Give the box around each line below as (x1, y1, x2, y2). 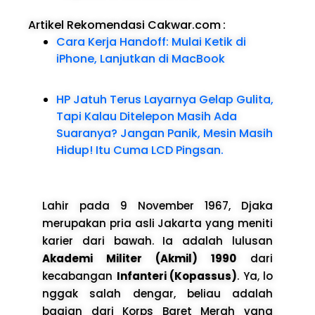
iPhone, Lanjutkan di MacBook (56, 50, 225, 67)
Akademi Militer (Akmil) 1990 (42, 250, 236, 266)
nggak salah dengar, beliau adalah (42, 285, 273, 301)
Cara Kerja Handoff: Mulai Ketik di (56, 33, 246, 50)
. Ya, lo (237, 268, 273, 283)
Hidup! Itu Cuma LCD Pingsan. (56, 141, 224, 158)
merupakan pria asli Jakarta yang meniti (42, 215, 273, 231)
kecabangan (42, 268, 117, 283)
